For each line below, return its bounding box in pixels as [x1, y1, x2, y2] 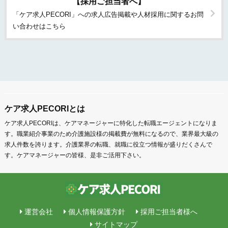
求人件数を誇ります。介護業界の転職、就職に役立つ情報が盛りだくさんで [4, 140, 212, 148]
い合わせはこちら [12, 22, 66, 30]
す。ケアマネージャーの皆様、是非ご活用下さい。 [4, 151, 145, 159]
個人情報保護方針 [68, 207, 125, 216]
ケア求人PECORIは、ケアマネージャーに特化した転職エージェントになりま [4, 119, 217, 127]
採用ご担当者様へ [140, 207, 197, 216]
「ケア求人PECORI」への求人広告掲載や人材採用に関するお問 [12, 10, 204, 18]
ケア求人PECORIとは [4, 104, 85, 113]
